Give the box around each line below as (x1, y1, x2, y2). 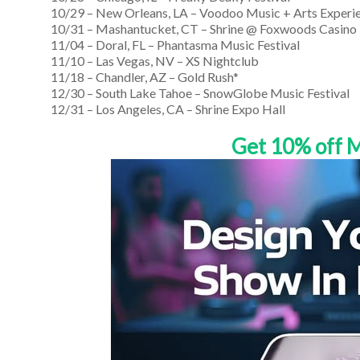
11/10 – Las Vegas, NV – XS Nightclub (51, 52, 259, 68)
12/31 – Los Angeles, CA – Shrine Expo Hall (51, 100, 285, 117)
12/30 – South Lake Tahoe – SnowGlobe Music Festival (51, 84, 350, 100)
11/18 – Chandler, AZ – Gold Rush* (51, 68, 239, 84)
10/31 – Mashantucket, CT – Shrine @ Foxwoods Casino (51, 20, 357, 36)
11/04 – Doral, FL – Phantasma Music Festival (51, 36, 300, 52)
